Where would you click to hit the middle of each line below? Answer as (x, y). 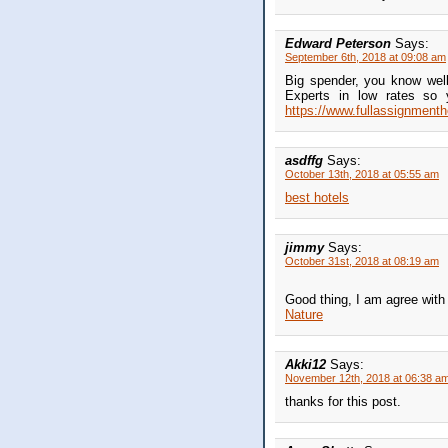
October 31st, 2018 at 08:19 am (362, 261)
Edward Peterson (340, 44)
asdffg (306, 161)
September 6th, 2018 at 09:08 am (365, 57)
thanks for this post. (343, 402)
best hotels (317, 198)
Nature (304, 315)
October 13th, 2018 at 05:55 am (362, 174)
